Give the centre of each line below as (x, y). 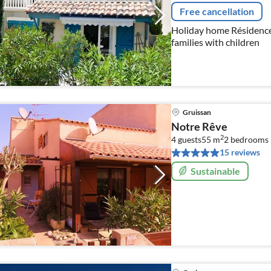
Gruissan (197, 113)
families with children (215, 42)
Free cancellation (217, 11)
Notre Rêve (199, 126)
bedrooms (249, 139)
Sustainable (215, 171)
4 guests (186, 139)
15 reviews (240, 152)
